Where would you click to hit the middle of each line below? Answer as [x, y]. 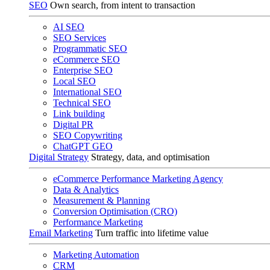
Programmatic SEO [90, 49]
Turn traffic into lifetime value [152, 233]
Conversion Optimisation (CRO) [115, 211]
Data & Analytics [86, 190]
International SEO [87, 92]
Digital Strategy [59, 157]
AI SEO [69, 27]
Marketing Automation [96, 255]
